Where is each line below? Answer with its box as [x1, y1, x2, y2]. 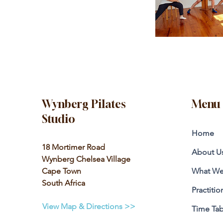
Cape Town [41, 166, 81, 176]
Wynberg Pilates [41, 98, 126, 111]
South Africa [41, 178, 85, 188]
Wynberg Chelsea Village [41, 154, 130, 164]
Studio [41, 112, 75, 125]
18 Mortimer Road [41, 142, 105, 152]
